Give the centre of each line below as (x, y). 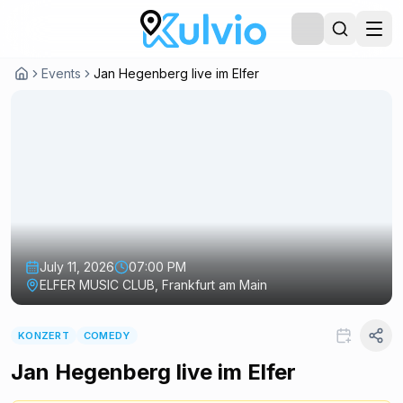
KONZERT (44, 335)
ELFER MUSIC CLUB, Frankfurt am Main (153, 284)
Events (61, 73)
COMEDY (107, 335)
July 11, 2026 (77, 266)
